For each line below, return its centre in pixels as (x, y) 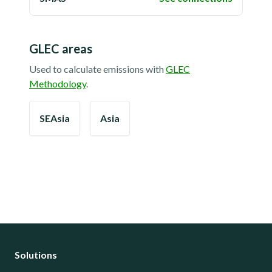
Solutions (36, 255)
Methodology (58, 83)
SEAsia (55, 118)
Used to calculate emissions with (97, 69)
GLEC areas (61, 49)
